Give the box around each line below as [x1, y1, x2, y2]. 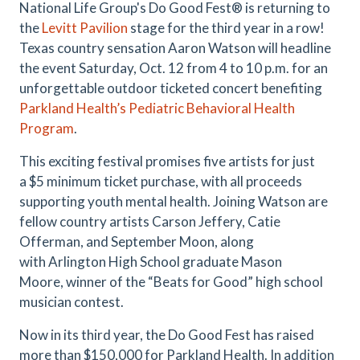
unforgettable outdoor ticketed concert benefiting [19, 80, 322, 96]
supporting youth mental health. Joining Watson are [19, 193, 328, 210]
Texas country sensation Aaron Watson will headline [19, 39, 331, 56]
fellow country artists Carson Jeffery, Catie [19, 213, 280, 230]
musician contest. [19, 293, 124, 310]
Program [19, 120, 74, 137]
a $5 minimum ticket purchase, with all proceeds [19, 173, 302, 190]
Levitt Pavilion [42, 19, 128, 36]
